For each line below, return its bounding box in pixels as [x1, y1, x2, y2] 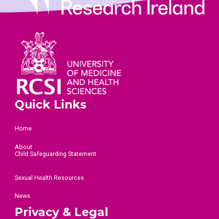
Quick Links [15, 97, 87, 112]
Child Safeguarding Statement [15, 150, 96, 157]
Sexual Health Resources [15, 174, 84, 182]
